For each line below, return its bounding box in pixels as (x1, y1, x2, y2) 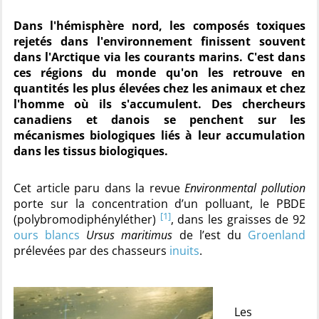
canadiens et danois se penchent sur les (14, 112, 305, 127)
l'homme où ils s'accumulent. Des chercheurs (14, 96, 305, 112)
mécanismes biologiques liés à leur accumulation (14, 127, 305, 143)
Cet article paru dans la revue (14, 180, 185, 196)
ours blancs (14, 227, 80, 243)
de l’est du (172, 227, 249, 243)
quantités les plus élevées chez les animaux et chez (14, 80, 305, 96)
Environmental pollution (184, 180, 306, 196)
